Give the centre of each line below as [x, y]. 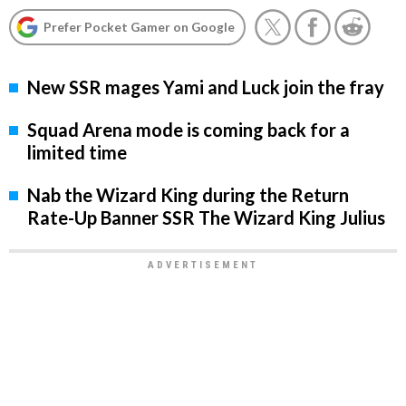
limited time [77, 153]
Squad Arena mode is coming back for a [188, 130]
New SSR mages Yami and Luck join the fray [206, 87]
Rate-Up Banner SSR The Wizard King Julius [206, 218]
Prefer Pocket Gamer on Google [139, 27]
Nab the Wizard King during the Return [188, 195]
